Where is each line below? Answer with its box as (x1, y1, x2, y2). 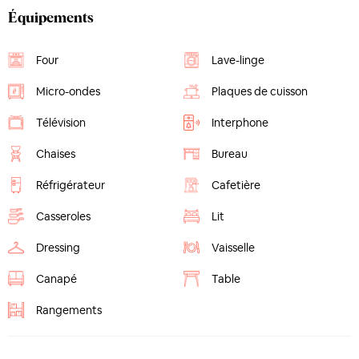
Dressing (36, 240, 80, 255)
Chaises (36, 147, 75, 161)
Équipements (8, 11, 94, 26)
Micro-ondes (36, 84, 100, 99)
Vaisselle (212, 240, 255, 255)
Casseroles (36, 209, 91, 224)
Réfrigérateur (36, 178, 105, 192)
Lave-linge (212, 53, 264, 67)
